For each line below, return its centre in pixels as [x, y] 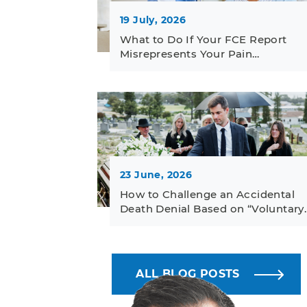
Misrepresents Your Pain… [190, 54]
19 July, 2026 [153, 20]
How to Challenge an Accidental [207, 194]
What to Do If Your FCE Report [204, 40]
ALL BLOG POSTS [188, 273]
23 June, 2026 [156, 174]
